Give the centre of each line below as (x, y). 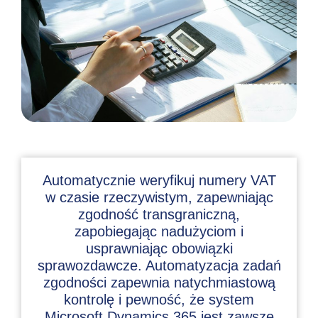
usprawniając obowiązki (159, 249)
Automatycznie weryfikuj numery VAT (159, 181)
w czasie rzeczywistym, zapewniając (159, 198)
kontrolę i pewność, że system (159, 300)
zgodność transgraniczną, (159, 215)
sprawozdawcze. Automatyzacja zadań (159, 266)
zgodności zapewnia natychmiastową (159, 283)
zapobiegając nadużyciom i (159, 232)
